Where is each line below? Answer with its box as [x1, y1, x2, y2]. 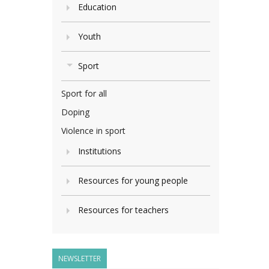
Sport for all [61, 88, 107, 99]
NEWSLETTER [58, 253, 101, 264]
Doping [61, 106, 89, 118]
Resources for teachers [78, 204, 169, 216]
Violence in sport [61, 125, 125, 136]
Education [78, 1, 116, 13]
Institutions [78, 145, 121, 157]
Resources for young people [78, 175, 188, 186]
